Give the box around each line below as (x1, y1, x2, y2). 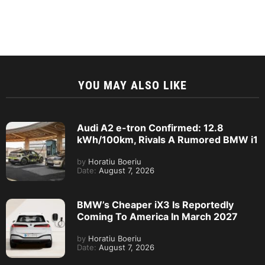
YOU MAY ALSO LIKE (78, 77, 187, 92)
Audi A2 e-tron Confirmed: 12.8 (77, 121, 224, 134)
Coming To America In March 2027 (77, 210, 238, 222)
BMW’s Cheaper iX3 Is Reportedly (77, 198, 234, 211)
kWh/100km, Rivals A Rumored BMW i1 (77, 133, 258, 146)
